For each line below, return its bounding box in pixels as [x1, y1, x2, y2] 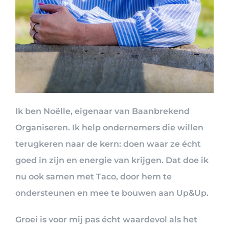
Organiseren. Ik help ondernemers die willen [15, 123, 203, 133]
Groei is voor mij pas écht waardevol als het [15, 215, 197, 225]
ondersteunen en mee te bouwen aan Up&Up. [15, 188, 209, 198]
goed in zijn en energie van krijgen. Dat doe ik [15, 155, 209, 166]
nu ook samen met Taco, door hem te [15, 172, 172, 182]
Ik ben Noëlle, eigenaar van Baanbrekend [15, 106, 190, 117]
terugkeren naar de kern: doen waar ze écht [15, 139, 201, 149]
